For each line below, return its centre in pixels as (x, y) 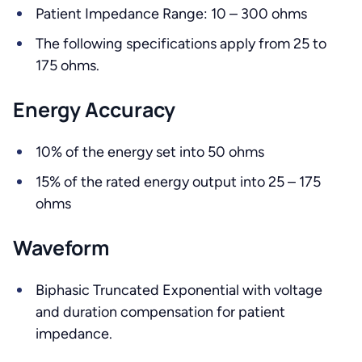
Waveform (61, 248)
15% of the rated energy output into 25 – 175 (178, 182)
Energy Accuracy (94, 109)
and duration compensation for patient (160, 312)
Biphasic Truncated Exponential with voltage (179, 290)
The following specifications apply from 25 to (181, 44)
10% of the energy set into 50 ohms (150, 152)
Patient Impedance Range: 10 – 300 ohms (171, 14)
